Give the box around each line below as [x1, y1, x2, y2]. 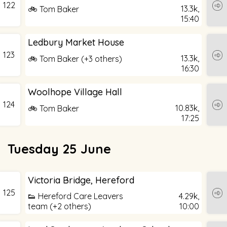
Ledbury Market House [28, 36, 124, 48]
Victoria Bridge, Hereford [28, 174, 134, 186]
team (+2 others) [28, 201, 91, 211]
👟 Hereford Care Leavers [28, 191, 123, 201]
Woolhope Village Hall [28, 86, 122, 98]
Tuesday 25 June [8, 140, 111, 157]
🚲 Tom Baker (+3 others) [28, 53, 122, 64]
